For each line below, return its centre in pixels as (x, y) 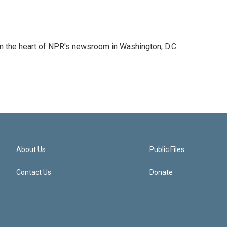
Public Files (167, 149)
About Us (31, 149)
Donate (161, 172)
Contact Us (34, 172)
